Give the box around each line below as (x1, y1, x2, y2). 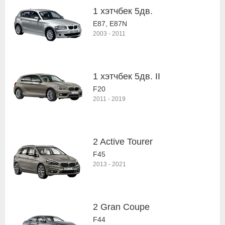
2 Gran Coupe (93, 202, 150, 212)
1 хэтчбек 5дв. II (93, 71, 160, 81)
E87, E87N (93, 20, 127, 28)
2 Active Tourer (93, 137, 153, 147)
